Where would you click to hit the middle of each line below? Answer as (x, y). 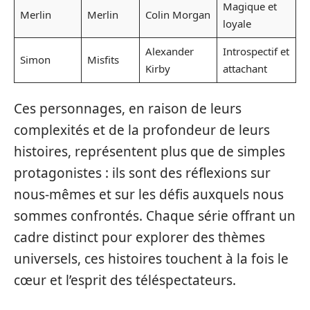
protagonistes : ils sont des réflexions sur (142, 173)
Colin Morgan (177, 14)
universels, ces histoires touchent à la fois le (151, 259)
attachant (245, 68)
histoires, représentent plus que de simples (149, 152)
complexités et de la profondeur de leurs (142, 130)
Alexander (169, 51)
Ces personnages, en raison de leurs (128, 109)
